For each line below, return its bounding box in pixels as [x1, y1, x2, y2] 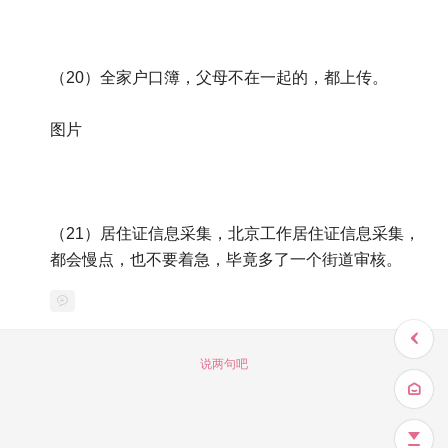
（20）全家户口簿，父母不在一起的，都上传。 [50, 69, 388, 87]
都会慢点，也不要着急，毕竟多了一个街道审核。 [50, 251, 402, 269]
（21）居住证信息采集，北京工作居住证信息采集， [50, 225, 420, 243]
